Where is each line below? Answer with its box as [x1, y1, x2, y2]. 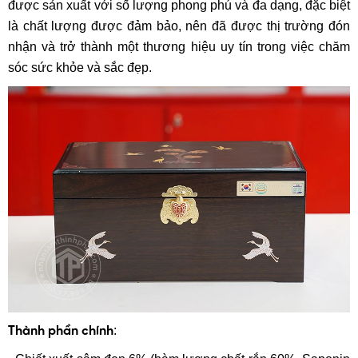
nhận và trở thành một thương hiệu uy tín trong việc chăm [8, 40, 350, 54]
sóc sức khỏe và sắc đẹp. [8, 61, 152, 74]
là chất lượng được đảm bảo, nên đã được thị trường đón [8, 19, 350, 33]
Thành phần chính [8, 324, 113, 339]
